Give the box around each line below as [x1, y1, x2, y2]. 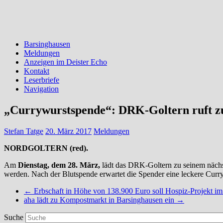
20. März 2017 [45, 126, 92, 135]
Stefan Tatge [4, 126, 43, 135]
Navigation [24, 84, 59, 93]
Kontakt [24, 66, 49, 75]
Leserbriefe [24, 75, 59, 84]
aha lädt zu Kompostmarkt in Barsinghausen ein [24, 195, 176, 204]
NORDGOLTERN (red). [4, 143, 88, 152]
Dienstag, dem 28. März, [18, 160, 102, 169]
